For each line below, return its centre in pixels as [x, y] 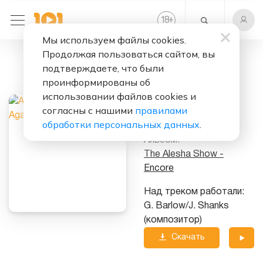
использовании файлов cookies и [119, 96]
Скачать [187, 238]
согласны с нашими [89, 110]
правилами [161, 110]
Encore [159, 169]
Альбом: [162, 141]
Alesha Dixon [171, 119]
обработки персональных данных [121, 124]
